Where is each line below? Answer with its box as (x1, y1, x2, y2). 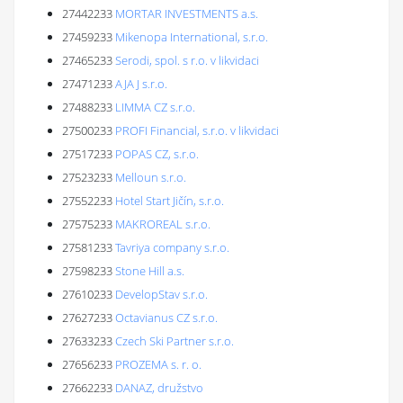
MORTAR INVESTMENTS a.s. (115, 5, 258, 22)
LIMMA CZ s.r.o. (115, 99, 195, 115)
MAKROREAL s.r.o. (115, 216, 210, 232)
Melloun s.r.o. (115, 169, 186, 185)
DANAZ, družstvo (115, 380, 203, 396)
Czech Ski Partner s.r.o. (115, 333, 234, 349)
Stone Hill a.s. (115, 263, 184, 279)
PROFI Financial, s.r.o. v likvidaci (115, 122, 279, 139)
